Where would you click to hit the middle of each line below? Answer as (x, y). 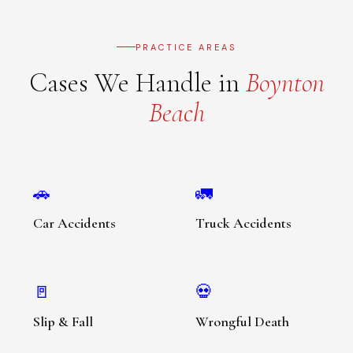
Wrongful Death (242, 321)
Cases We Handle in (137, 83)
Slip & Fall (63, 321)
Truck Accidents (243, 223)
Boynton (285, 83)
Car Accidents (74, 223)
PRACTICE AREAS (186, 47)
